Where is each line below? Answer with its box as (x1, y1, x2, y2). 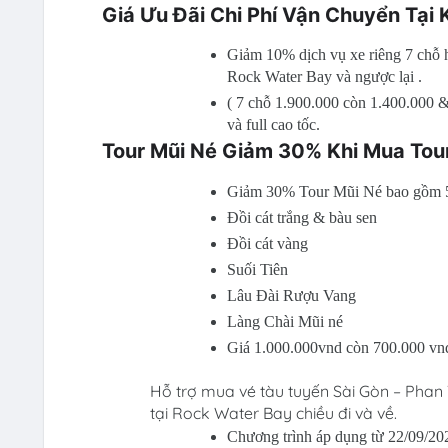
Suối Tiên (227, 260, 289, 278)
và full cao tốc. (227, 116, 321, 134)
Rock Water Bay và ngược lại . (227, 68, 423, 86)
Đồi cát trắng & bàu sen (227, 208, 378, 226)
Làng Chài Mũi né (227, 312, 344, 330)
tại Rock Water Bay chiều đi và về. (149, 403, 397, 424)
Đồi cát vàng (227, 234, 309, 252)
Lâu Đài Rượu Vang (227, 286, 357, 304)
